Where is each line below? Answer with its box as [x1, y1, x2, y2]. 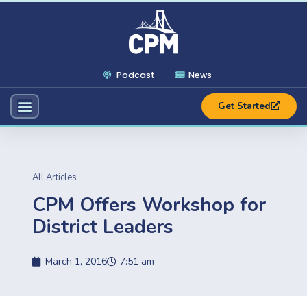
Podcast [116, 69, 155, 81]
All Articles [32, 171, 77, 184]
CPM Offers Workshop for [32, 191, 266, 218]
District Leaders [32, 213, 173, 240]
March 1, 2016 [45, 254, 107, 268]
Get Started [217, 99, 271, 113]
